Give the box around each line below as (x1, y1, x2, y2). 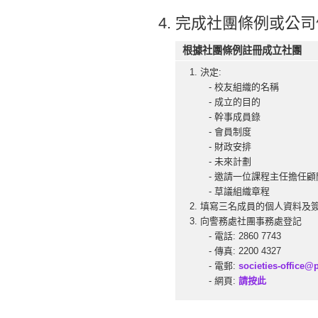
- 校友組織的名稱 (200, 82, 279, 92)
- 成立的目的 (200, 97, 263, 107)
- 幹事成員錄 (200, 111, 261, 122)
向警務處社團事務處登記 (200, 216, 302, 226)
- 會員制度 (200, 126, 251, 137)
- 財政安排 (200, 141, 251, 152)
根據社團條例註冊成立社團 (182, 45, 302, 56)
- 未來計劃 (200, 156, 251, 167)
